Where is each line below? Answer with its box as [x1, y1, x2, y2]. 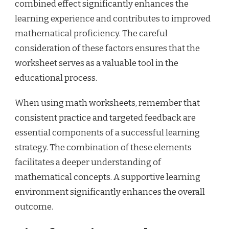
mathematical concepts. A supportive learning [15, 171, 200, 182]
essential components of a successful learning [15, 127, 200, 138]
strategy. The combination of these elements [15, 142, 192, 153]
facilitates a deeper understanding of [15, 156, 161, 168]
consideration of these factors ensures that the [15, 42, 200, 54]
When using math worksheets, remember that [15, 97, 200, 108]
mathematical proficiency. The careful [15, 28, 168, 39]
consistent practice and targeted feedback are [15, 112, 196, 123]
